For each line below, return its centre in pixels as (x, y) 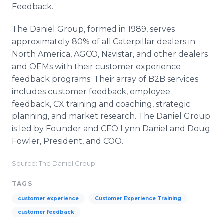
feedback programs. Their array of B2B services (105, 79)
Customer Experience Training (138, 198)
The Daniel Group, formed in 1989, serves (93, 29)
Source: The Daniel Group (54, 164)
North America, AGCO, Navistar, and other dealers (110, 54)
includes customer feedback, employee (91, 91)
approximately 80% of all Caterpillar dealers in (104, 42)
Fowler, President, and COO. (69, 141)
